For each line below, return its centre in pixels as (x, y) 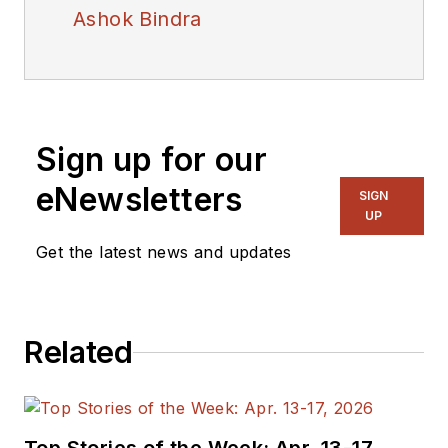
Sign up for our (151, 160)
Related (78, 352)
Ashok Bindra (137, 19)
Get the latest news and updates (164, 252)
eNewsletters (139, 200)
